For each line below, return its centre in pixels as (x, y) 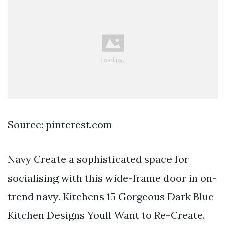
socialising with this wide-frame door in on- (112, 178)
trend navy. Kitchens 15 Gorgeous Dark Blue (111, 196)
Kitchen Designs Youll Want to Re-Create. (106, 215)
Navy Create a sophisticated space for (98, 159)
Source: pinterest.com (60, 124)
